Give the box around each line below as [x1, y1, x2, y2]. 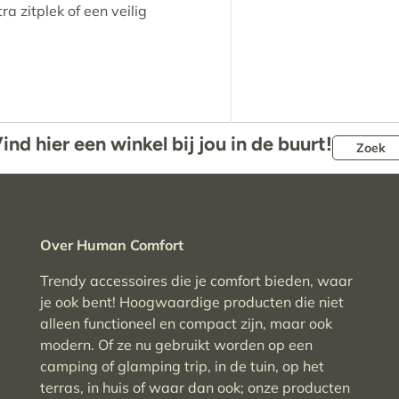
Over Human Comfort [40, 236, 183, 255]
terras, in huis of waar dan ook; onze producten [40, 379, 350, 397]
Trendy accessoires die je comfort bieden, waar [40, 272, 353, 290]
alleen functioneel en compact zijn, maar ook [40, 314, 332, 333]
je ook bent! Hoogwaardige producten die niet [40, 293, 344, 312]
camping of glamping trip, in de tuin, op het [40, 357, 324, 376]
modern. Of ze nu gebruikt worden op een [40, 336, 313, 354]
